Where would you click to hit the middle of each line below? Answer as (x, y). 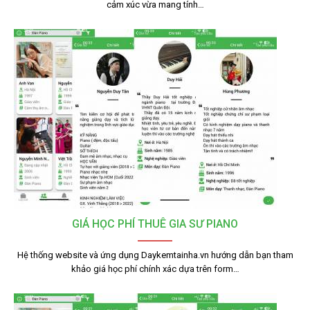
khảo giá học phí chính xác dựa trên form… (155, 269)
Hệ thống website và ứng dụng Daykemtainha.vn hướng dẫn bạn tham (155, 255)
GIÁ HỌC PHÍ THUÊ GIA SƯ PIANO (155, 224)
